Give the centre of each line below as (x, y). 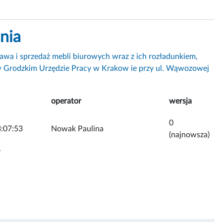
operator (66, 101)
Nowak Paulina (77, 129)
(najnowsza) (189, 135)
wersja (180, 101)
